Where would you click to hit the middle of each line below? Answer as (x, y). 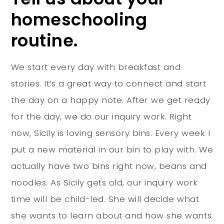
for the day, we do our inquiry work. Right (101, 116)
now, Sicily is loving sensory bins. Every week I (110, 133)
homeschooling (79, 19)
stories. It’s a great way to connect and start (108, 83)
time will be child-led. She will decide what (105, 199)
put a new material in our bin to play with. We (112, 149)
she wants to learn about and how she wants (111, 215)
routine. (44, 40)
